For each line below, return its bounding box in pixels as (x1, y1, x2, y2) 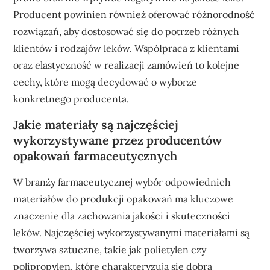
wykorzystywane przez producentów (13, 133, 222, 148)
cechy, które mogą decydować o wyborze (13, 76, 198, 88)
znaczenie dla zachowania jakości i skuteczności (13, 210, 231, 222)
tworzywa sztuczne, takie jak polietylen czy (13, 243, 207, 256)
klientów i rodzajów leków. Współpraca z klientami (13, 42, 240, 54)
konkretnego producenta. (13, 93, 130, 105)
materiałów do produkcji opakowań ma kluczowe (13, 193, 234, 205)
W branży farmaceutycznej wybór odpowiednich (13, 176, 231, 188)
